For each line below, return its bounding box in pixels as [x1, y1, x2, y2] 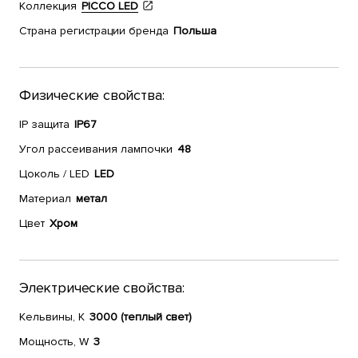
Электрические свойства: [19, 279, 185, 296]
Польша [173, 24, 217, 38]
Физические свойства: [19, 86, 165, 104]
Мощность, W [19, 335, 89, 348]
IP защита [19, 117, 70, 131]
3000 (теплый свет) [89, 310, 192, 324]
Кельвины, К [19, 310, 85, 324]
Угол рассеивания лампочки [19, 142, 173, 156]
